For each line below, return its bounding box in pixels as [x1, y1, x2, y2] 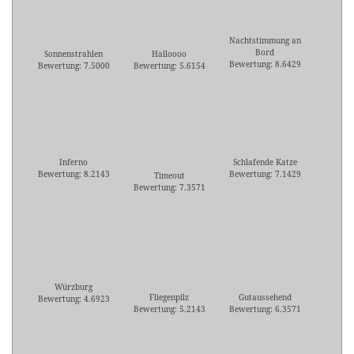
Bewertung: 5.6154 [133, 60, 205, 72]
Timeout [153, 170, 185, 182]
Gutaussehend [238, 292, 292, 303]
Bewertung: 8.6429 [228, 58, 301, 70]
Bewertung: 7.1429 [228, 168, 301, 180]
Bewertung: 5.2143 [133, 303, 205, 315]
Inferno [59, 156, 88, 168]
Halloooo [152, 48, 186, 60]
